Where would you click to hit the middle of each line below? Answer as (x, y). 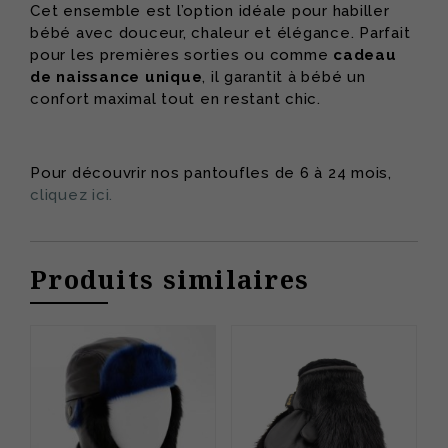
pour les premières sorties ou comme (181, 54)
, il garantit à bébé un (284, 76)
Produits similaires (170, 279)
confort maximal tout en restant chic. (175, 98)
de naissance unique (116, 76)
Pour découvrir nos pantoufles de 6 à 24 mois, (211, 172)
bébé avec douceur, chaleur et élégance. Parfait (220, 32)
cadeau (365, 54)
